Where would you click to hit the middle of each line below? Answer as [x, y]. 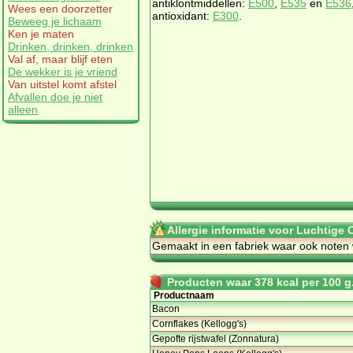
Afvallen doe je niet [55, 97]
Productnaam [184, 295]
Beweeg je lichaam [55, 21]
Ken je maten [41, 33]
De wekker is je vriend [63, 71]
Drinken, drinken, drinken [71, 46]
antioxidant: [182, 15]
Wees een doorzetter [60, 8]
